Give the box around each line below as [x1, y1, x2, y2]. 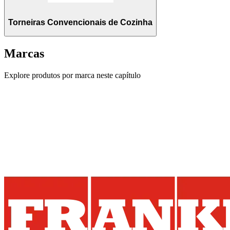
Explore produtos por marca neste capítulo [4, 71, 141, 80]
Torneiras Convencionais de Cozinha [8, 17, 152, 27]
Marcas [4, 47, 44, 61]
